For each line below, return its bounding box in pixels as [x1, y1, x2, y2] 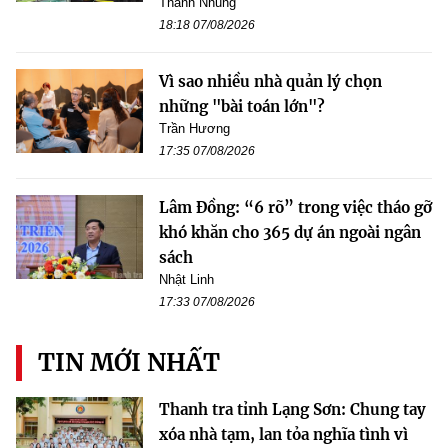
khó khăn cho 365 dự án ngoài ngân [159, 222, 421, 242]
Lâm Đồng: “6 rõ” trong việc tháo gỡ [159, 197, 432, 217]
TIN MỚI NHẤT [38, 346, 220, 378]
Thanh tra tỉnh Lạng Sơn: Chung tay [159, 399, 426, 419]
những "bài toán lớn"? [159, 96, 325, 116]
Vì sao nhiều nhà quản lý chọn [159, 71, 382, 91]
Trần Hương [159, 120, 230, 136]
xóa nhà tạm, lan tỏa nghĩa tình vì [159, 424, 408, 444]
